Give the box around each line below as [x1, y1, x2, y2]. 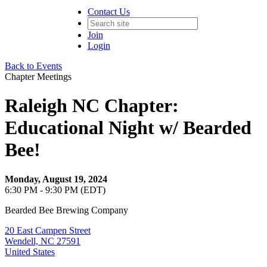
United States [5, 246, 55, 257]
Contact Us [87, 7, 130, 17]
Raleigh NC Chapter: [5, 95, 179, 117]
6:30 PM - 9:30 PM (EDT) [5, 184, 105, 195]
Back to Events [5, 61, 62, 71]
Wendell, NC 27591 [5, 235, 80, 246]
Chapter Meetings [5, 72, 72, 82]
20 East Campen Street [5, 225, 91, 235]
